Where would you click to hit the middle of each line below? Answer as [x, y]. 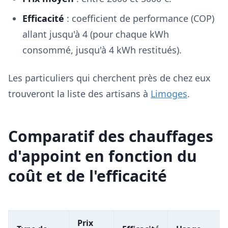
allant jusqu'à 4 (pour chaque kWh [96, 34]
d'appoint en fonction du [103, 156]
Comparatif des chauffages [111, 136]
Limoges [169, 94]
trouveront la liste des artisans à [79, 94]
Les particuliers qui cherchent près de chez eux [109, 78]
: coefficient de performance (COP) [139, 18]
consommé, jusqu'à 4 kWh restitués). [102, 50]
